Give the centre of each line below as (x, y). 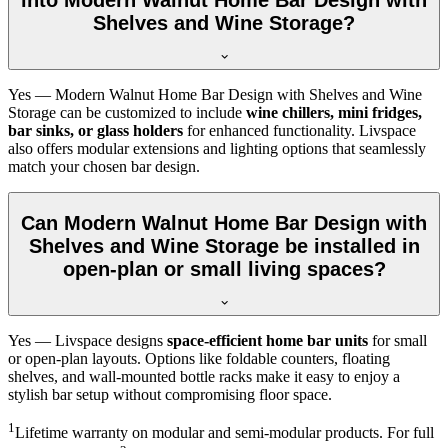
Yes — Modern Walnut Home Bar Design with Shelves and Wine (215, 95)
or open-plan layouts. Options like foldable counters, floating (199, 359)
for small (397, 341)
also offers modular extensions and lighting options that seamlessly (217, 149)
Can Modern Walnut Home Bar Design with (117, 222)
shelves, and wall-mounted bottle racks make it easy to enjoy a (204, 377)
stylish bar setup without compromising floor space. (170, 395)
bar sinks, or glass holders (95, 131)
